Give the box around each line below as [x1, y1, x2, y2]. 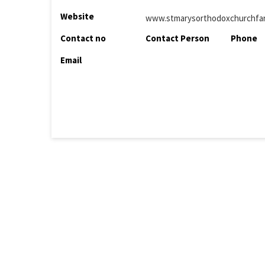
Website [60, 11, 94, 22]
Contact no [60, 33, 106, 44]
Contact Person [146, 33, 210, 44]
